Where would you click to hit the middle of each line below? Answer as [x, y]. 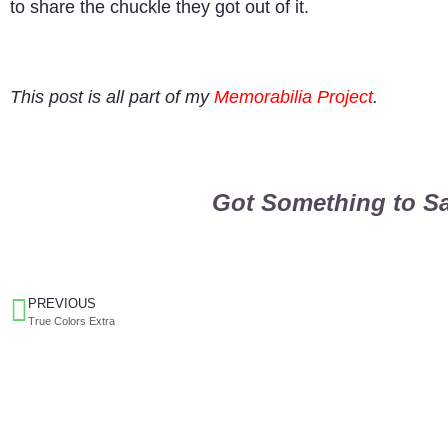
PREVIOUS [62, 304]
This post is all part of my [112, 96]
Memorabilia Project [293, 96]
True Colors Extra [71, 321]
